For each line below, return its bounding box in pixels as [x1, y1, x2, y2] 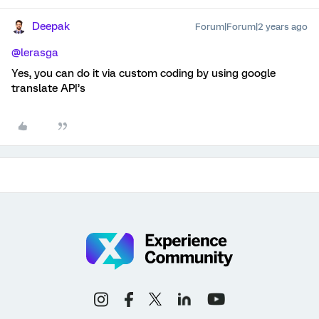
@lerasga [11, 46, 58, 59]
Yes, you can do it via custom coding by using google [11, 67, 276, 80]
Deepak [32, 20, 70, 33]
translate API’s [11, 82, 85, 95]
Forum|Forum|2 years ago [195, 21, 308, 32]
